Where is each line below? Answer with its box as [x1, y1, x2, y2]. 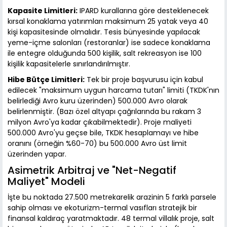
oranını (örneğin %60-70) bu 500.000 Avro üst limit [8, 138, 187, 149]
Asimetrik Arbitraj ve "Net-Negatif [8, 163, 176, 178]
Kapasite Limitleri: [8, 6, 78, 16]
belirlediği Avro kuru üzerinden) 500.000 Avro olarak [8, 96, 187, 106]
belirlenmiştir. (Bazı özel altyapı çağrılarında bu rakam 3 [8, 106, 201, 117]
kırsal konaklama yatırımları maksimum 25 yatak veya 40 [8, 16, 208, 27]
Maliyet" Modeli [8, 174, 85, 189]
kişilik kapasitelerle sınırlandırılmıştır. [8, 59, 130, 69]
